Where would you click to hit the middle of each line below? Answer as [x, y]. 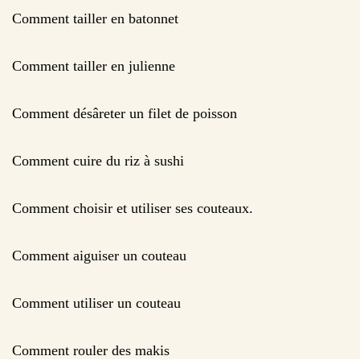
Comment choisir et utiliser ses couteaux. [133, 208]
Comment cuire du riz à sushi [98, 160]
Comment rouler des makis [91, 350]
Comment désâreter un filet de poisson [125, 113]
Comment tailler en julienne [94, 65]
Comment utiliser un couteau [96, 303]
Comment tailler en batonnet [95, 18]
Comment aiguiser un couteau [99, 255]
